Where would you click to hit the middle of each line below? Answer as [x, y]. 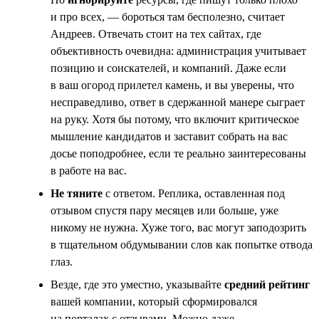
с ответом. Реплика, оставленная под [194, 193]
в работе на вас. [89, 170]
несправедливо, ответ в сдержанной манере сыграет [178, 102]
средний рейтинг [267, 284]
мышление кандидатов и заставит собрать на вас [169, 136]
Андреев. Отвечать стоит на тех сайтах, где [156, 33]
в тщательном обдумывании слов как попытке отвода [182, 244]
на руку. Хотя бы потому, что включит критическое [175, 119]
